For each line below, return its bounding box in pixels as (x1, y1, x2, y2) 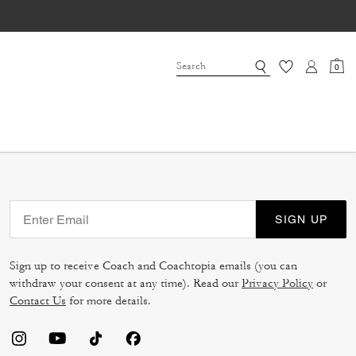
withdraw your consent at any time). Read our (10, 276, 242, 292)
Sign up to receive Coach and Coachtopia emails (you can (10, 258, 297, 274)
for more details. (66, 293, 151, 309)
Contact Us (10, 293, 66, 309)
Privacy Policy (242, 276, 313, 292)
